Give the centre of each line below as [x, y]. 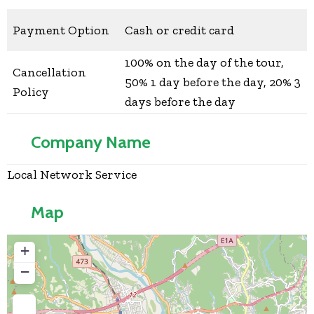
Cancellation [49, 73]
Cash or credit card [179, 30]
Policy [31, 92]
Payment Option [61, 30]
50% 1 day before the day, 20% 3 [213, 82]
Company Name [91, 142]
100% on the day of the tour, [204, 63]
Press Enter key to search [129, 273]
